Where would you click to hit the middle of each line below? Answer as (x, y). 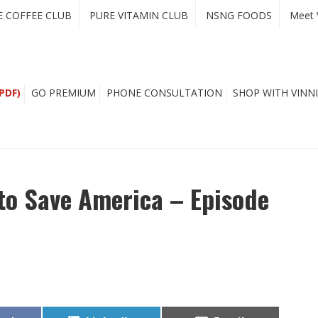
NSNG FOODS (239, 15)
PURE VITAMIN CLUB (139, 15)
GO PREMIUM (64, 93)
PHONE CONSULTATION (164, 93)
